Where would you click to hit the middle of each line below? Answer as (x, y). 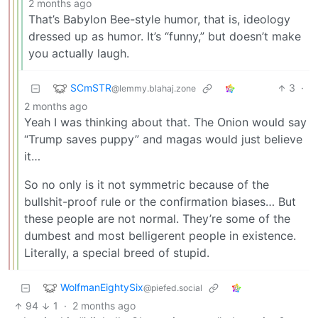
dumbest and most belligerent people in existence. (160, 236)
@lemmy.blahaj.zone (154, 88)
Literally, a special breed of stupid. (117, 253)
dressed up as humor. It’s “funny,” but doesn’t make (165, 37)
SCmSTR (91, 87)
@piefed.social (173, 287)
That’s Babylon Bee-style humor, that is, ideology (159, 20)
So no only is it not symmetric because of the (147, 185)
